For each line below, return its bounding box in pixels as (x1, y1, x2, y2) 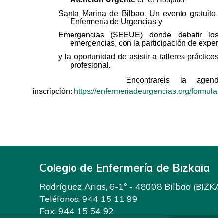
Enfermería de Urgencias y (70, 17, 162, 26)
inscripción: (33, 87, 74, 95)
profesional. (70, 60, 110, 69)
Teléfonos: (39, 193, 82, 204)
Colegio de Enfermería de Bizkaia (39, 161, 210, 175)
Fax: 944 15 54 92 (39, 205, 114, 217)
